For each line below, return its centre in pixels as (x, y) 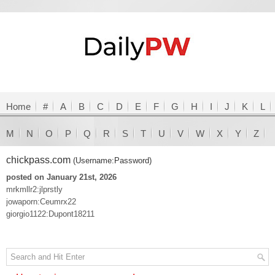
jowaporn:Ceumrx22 (41, 202)
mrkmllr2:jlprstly (34, 189)
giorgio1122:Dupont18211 (50, 214)
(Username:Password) (112, 161)
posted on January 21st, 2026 (61, 177)
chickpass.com (40, 160)
